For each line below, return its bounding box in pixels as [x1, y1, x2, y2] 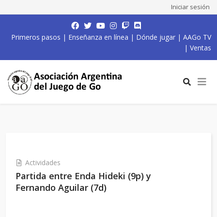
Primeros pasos [11, 32, 61, 42]
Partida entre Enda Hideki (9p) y [15, 170, 151, 182]
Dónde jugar [136, 32, 175, 42]
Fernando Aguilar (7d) [15, 182, 107, 193]
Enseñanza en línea [68, 32, 128, 42]
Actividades [25, 158, 61, 167]
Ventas [190, 43, 211, 52]
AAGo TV [183, 32, 211, 42]
